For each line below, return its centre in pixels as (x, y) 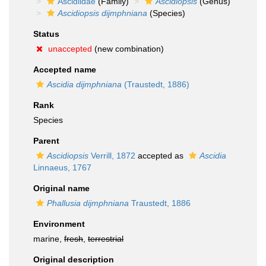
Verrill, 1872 (112, 156)
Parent (46, 141)
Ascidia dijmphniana (84, 84)
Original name (61, 188)
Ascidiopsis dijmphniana (102, 13)
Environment (59, 224)
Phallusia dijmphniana (88, 203)
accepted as (161, 156)
